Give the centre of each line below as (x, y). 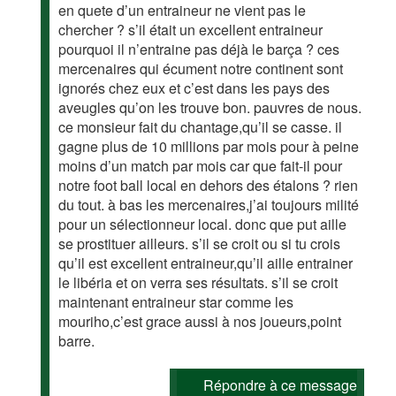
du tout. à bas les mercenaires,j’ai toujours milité (209, 204)
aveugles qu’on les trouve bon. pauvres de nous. (210, 107)
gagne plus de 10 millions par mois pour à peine (209, 146)
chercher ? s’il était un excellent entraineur (191, 29)
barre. (77, 340)
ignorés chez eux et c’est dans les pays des (194, 88)
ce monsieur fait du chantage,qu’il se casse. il (201, 126)
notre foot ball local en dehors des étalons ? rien (209, 185)
